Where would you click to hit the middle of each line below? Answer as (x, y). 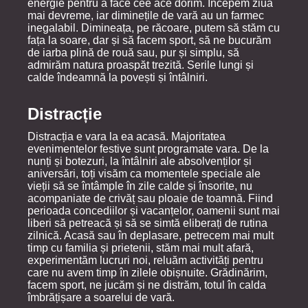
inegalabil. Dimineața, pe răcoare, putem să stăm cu (154, 27)
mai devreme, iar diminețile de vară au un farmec (146, 15)
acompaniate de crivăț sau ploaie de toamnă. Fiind (150, 198)
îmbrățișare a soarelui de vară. (101, 297)
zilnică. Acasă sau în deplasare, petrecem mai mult (151, 235)
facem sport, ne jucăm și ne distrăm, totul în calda (147, 285)
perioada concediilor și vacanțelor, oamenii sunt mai (154, 210)
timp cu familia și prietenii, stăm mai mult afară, (141, 247)
